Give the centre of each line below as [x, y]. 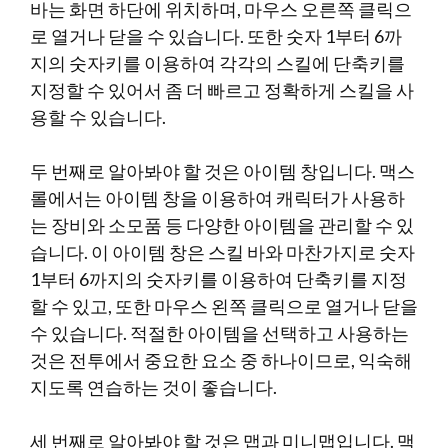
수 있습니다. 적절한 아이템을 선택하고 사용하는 [219, 333]
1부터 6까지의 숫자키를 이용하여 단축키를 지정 [218, 279]
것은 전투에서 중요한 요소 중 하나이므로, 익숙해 [221, 360]
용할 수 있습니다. [98, 117]
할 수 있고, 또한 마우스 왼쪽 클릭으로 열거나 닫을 [224, 306]
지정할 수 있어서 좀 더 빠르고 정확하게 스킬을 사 [222, 90]
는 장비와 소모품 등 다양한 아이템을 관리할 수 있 [222, 225]
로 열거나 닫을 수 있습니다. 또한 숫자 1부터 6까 [216, 36]
